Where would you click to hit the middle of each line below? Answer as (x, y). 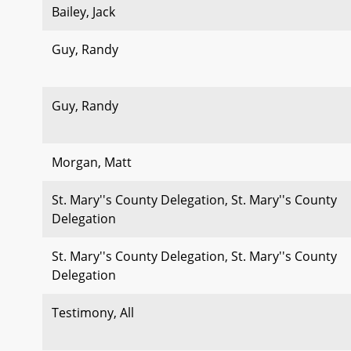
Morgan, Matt (92, 162)
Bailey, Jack (83, 12)
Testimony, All (93, 313)
